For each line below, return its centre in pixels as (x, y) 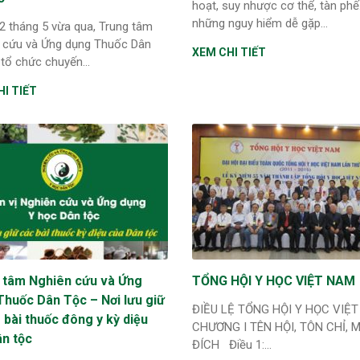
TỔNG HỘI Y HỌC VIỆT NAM (273, 280)
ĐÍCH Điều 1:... (231, 344)
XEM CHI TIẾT (229, 52)
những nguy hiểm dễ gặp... (260, 23)
